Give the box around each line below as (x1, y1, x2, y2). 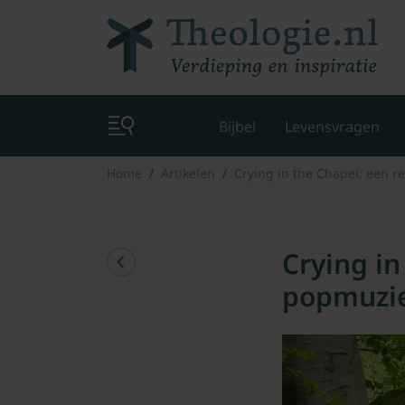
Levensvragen (285, 116, 380, 137)
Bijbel (219, 116, 256, 137)
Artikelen (161, 164, 215, 182)
